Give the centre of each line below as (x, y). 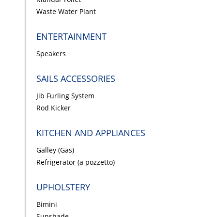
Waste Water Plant (66, 12)
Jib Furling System (65, 96)
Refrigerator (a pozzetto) (75, 162)
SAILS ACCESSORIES (76, 79)
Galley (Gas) (55, 150)
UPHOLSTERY (63, 187)
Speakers (51, 54)
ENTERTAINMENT (71, 37)
